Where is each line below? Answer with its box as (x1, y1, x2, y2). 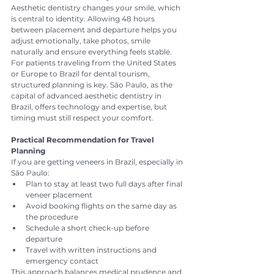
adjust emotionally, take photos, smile (11, 35, 152, 45)
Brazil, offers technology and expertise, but (11, 102, 169, 111)
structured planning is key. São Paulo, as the (11, 80, 174, 89)
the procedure (26, 212, 78, 221)
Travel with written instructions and (26, 245, 158, 254)
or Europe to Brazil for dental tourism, (11, 68, 152, 78)
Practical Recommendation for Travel (11, 135, 156, 144)
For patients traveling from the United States (11, 57, 178, 67)
